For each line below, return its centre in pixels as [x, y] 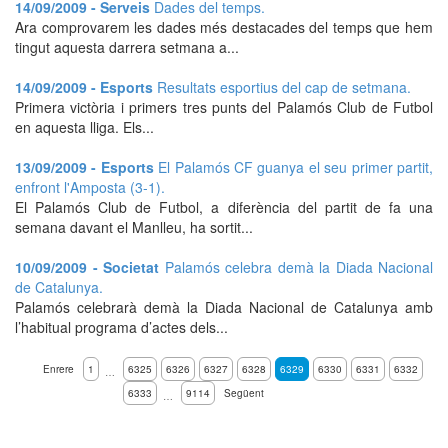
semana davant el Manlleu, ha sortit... [134, 227]
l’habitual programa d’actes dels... [121, 327]
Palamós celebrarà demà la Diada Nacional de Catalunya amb [224, 307]
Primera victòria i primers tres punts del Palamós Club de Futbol [224, 107]
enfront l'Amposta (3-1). [90, 187]
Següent [244, 393]
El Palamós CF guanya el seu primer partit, [296, 167]
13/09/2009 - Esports [87, 167]
